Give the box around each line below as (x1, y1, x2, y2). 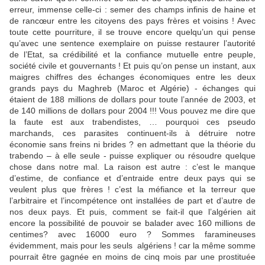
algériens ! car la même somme (135, 241, 256, 250)
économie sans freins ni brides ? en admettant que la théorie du (9, 140, 256, 149)
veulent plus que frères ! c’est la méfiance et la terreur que (9, 185, 256, 194)
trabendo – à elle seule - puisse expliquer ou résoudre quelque (9, 151, 256, 160)
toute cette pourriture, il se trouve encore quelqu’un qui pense (9, 27, 256, 37)
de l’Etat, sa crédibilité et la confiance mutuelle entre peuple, (9, 50, 256, 59)
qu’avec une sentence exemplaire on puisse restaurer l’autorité (9, 38, 256, 48)
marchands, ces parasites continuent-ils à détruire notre (9, 128, 256, 138)
